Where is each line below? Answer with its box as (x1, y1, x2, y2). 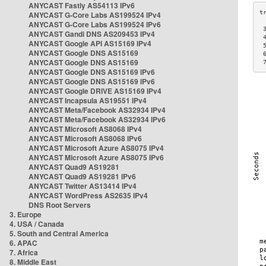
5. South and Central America (9, 228, 109, 239)
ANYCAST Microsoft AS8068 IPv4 (28, 123, 142, 134)
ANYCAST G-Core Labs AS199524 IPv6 (28, 19, 161, 30)
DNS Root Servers (28, 199, 91, 210)
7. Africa (9, 247, 38, 258)
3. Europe (9, 209, 42, 220)
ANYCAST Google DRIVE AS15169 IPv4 (28, 85, 161, 96)
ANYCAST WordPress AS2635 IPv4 (28, 190, 148, 201)
